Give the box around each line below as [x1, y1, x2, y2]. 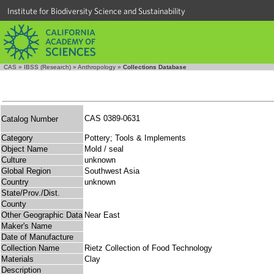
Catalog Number [1, 114, 58, 124]
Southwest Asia [84, 166, 139, 176]
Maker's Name [1, 221, 52, 231]
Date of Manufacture [1, 232, 73, 242]
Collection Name [1, 243, 59, 253]
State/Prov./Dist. [1, 188, 60, 198]
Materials [1, 254, 34, 264]
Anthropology [78, 64, 116, 70]
